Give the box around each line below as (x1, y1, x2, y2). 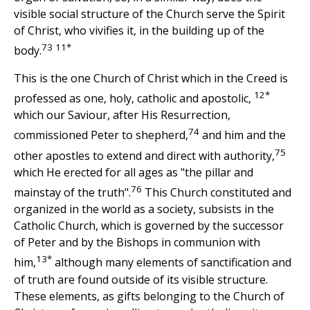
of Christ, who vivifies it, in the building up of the (14, 22, 264, 38)
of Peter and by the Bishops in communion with (14, 235, 260, 250)
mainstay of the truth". (14, 185, 131, 201)
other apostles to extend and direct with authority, (14, 148, 275, 163)
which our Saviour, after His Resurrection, (14, 107, 230, 123)
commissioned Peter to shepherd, (14, 127, 188, 143)
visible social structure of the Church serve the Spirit (14, 6, 285, 21)
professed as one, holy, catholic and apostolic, (14, 91, 254, 107)
